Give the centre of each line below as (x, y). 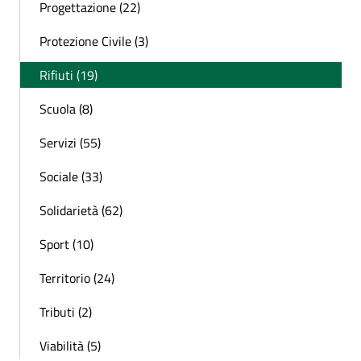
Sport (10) (66, 244)
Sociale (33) (71, 176)
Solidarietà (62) (81, 210)
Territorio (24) (77, 278)
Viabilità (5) (70, 345)
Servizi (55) (70, 142)
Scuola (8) (66, 108)
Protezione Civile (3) (94, 41)
